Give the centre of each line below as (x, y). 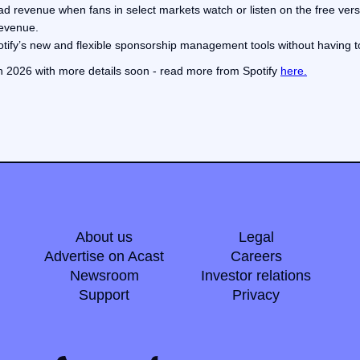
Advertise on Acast (104, 256)
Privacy (256, 295)
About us (104, 237)
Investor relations (256, 276)
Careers (256, 256)
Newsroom (104, 276)
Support (104, 295)
